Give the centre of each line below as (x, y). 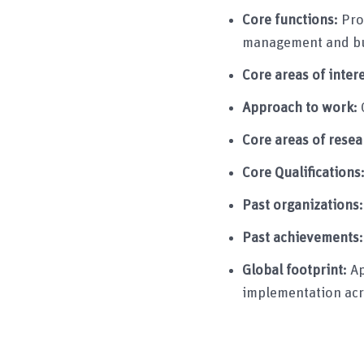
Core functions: (291, 20)
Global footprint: (296, 270)
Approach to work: (301, 108)
